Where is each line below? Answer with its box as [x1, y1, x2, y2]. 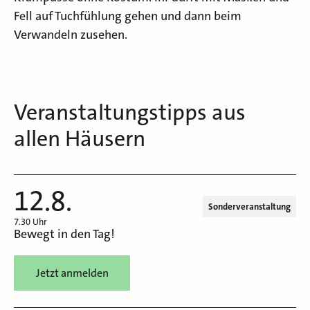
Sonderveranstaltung [208, 201, 291, 213]
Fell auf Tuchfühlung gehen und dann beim [14, 8, 241, 25]
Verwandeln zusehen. [14, 26, 127, 44]
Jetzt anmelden [35, 265, 109, 280]
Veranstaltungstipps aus [14, 98, 246, 127]
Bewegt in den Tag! [14, 226, 115, 243]
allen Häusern [14, 125, 145, 154]
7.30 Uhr [14, 216, 47, 228]
